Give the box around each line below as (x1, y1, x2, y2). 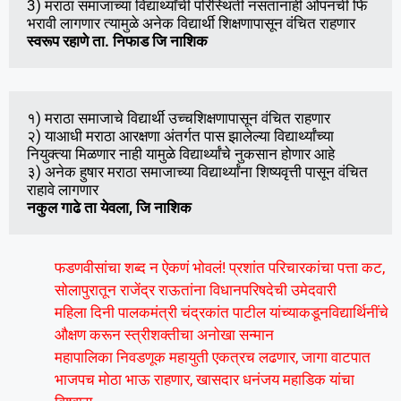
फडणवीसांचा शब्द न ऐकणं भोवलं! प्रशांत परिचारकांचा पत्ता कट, (55, 259, 385, 277)
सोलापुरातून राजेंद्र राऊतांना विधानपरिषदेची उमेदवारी (55, 281, 337, 300)
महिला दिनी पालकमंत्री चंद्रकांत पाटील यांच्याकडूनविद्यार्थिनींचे (55, 303, 388, 322)
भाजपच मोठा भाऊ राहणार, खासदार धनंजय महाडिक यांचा (55, 371, 354, 389)
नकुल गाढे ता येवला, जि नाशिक (27, 198, 192, 217)
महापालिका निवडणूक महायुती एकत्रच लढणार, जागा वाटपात (55, 348, 371, 367)
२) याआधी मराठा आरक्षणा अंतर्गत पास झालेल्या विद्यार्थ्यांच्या (27, 126, 334, 145)
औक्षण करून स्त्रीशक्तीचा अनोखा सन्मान (55, 326, 274, 345)
